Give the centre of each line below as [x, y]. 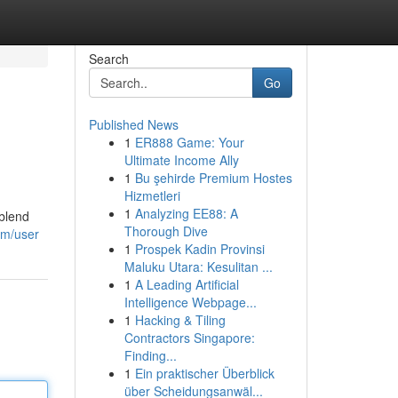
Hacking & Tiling [180, 320]
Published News [133, 124]
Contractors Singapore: [189, 338]
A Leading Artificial [187, 284]
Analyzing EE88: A [186, 213]
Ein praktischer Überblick [204, 373]
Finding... [150, 355]
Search [108, 59]
